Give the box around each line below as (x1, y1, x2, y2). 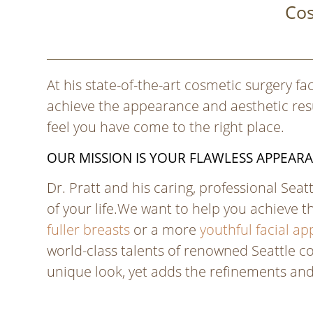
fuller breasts (47, 219, 131, 239)
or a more (130, 219, 201, 239)
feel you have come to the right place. (47, 117, 285, 137)
